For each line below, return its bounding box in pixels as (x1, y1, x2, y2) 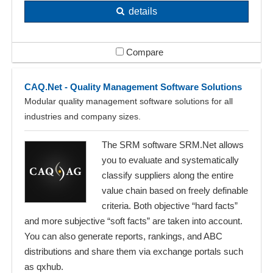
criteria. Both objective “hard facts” (102, 200, 238, 211)
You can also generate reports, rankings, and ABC (24, 230, 222, 241)
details (128, 5, 157, 16)
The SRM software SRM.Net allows (102, 139, 244, 150)
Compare (124, 46, 163, 57)
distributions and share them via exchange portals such (24, 246, 243, 257)
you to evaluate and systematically (102, 154, 239, 165)
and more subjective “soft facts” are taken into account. (24, 215, 243, 226)
